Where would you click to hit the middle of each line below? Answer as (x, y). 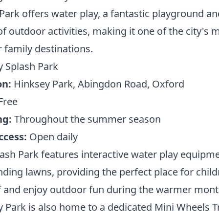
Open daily (52, 137)
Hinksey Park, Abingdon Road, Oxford (98, 84)
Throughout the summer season (86, 119)
